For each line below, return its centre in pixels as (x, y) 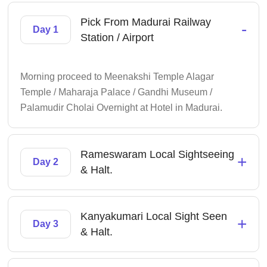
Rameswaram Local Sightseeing (158, 154)
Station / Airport (117, 38)
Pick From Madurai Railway (146, 22)
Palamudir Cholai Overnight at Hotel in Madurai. (122, 108)
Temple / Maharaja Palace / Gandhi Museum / (117, 92)
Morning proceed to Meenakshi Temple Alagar (117, 77)
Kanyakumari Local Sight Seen (154, 216)
